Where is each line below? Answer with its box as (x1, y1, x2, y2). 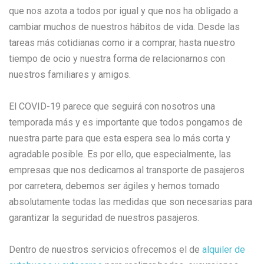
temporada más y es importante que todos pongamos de (9, 116, 243, 128)
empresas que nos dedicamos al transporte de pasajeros (9, 164, 245, 176)
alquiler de (202, 243, 245, 255)
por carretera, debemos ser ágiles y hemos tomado (9, 180, 220, 192)
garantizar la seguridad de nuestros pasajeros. (9, 212, 199, 223)
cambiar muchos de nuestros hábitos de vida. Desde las (9, 21, 240, 32)
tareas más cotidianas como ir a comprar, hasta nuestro (9, 37, 235, 48)
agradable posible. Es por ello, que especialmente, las (9, 148, 231, 160)
